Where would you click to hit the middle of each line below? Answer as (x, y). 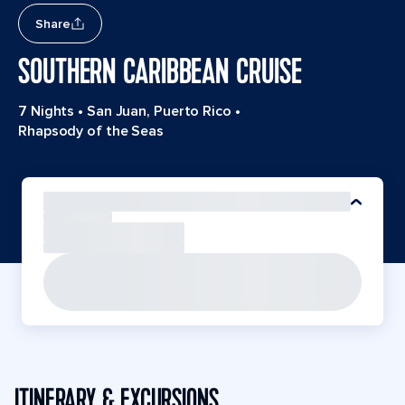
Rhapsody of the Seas (91, 131)
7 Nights (47, 111)
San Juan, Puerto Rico (159, 111)
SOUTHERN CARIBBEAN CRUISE (160, 72)
